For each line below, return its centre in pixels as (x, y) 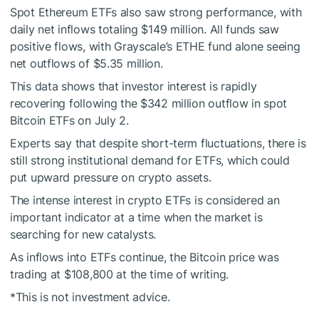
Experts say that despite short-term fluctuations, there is (158, 143)
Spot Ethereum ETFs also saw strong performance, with (156, 12)
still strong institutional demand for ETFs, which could (150, 161)
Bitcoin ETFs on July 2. (69, 121)
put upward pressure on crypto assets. (111, 178)
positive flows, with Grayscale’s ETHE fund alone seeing (155, 47)
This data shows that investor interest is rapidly (134, 87)
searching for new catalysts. (83, 235)
